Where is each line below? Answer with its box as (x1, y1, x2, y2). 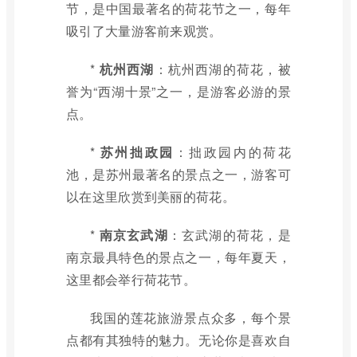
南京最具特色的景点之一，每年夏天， (66, 248, 291, 266)
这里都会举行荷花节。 (66, 270, 197, 288)
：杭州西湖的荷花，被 (154, 60, 291, 78)
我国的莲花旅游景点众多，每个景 (90, 308, 291, 327)
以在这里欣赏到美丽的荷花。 (66, 187, 235, 206)
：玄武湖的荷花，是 (167, 226, 292, 244)
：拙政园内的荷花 (174, 143, 291, 161)
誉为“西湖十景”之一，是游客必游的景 (66, 82, 291, 100)
